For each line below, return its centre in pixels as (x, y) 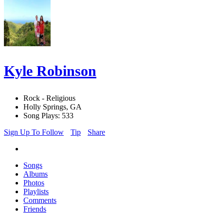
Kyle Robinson (50, 71)
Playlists (36, 192)
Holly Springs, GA (53, 107)
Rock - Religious (49, 98)
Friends (35, 209)
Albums (36, 174)
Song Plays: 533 (48, 116)
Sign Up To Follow (34, 132)
